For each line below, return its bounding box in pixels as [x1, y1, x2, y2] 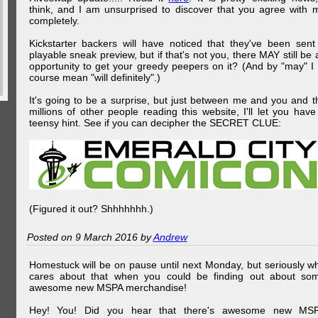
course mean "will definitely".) [28, 72, 160, 83]
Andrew [153, 231, 187, 243]
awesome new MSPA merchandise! [28, 282, 187, 293]
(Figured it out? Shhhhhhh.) [28, 203, 153, 214]
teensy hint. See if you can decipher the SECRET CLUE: [28, 117, 281, 128]
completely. [28, 15, 79, 26]
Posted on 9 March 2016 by [26, 231, 153, 243]
